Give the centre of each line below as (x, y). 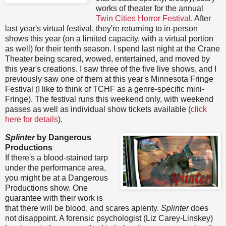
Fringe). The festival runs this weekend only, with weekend (109, 99)
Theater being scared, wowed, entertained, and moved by (107, 59)
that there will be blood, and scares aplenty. (83, 208)
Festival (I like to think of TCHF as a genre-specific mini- (105, 89)
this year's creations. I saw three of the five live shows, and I (111, 69)
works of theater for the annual (149, 9)
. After (201, 19)
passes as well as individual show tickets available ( (98, 109)
